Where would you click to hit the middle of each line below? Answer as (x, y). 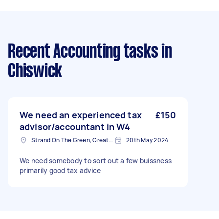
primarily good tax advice (60, 170)
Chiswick (35, 72)
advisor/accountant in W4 (75, 127)
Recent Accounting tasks (83, 52)
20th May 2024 (147, 140)
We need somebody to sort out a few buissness (96, 161)
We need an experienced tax (81, 115)
